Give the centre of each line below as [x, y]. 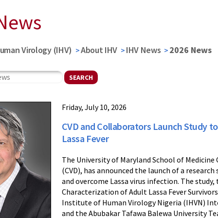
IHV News [143, 50]
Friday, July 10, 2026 [94, 107]
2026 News [191, 50]
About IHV [99, 50]
